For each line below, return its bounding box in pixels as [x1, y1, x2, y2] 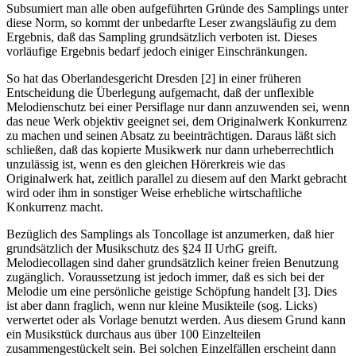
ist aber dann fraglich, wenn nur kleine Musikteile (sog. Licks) [6, 299, 317, 313]
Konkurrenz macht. [6, 200, 103, 215]
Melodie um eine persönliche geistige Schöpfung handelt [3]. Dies [6, 284, 337, 299]
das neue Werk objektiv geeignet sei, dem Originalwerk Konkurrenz [6, 114, 347, 129]
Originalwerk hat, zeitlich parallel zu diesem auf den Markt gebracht [6, 172, 346, 186]
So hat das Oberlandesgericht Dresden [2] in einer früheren [6, 72, 301, 86]
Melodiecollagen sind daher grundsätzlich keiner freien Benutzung [6, 256, 339, 270]
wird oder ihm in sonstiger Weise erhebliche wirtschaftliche [6, 186, 302, 200]
